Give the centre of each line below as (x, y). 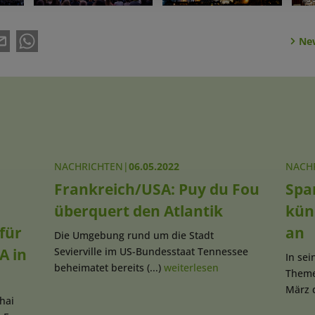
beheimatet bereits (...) (109, 268)
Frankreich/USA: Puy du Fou (156, 189)
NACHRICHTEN (88, 167)
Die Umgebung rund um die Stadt (134, 236)
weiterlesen (191, 268)
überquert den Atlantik (138, 211)
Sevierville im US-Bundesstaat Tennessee (151, 252)
